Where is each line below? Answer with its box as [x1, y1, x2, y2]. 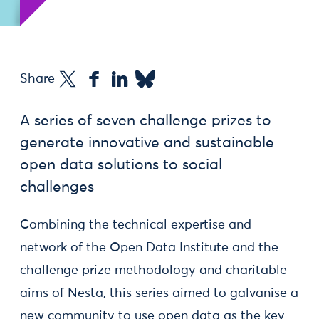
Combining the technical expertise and [20, 219, 251, 231]
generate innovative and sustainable [20, 136, 274, 151]
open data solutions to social [20, 158, 222, 173]
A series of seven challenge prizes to [20, 114, 271, 129]
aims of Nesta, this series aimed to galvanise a [20, 287, 298, 300]
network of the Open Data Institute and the [20, 241, 278, 254]
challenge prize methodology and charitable [20, 264, 287, 277]
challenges [20, 180, 94, 195]
